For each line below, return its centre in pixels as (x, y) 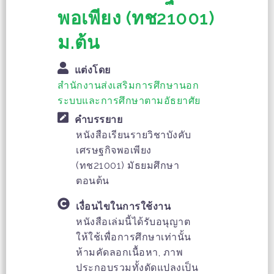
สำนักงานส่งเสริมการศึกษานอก (128, 86)
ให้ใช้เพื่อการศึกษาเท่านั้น (134, 237)
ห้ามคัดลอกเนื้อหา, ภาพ (129, 252)
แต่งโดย (92, 70)
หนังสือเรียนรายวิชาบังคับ (134, 135)
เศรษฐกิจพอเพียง (114, 150)
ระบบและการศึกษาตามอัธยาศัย (129, 101)
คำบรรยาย (98, 120)
